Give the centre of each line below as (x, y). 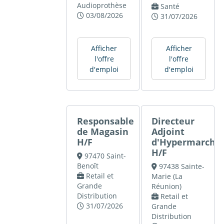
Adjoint (168, 132)
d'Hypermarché (186, 142)
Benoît (88, 166)
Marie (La (167, 176)
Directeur (173, 121)
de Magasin (103, 132)
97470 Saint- (105, 156)
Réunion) (167, 186)
